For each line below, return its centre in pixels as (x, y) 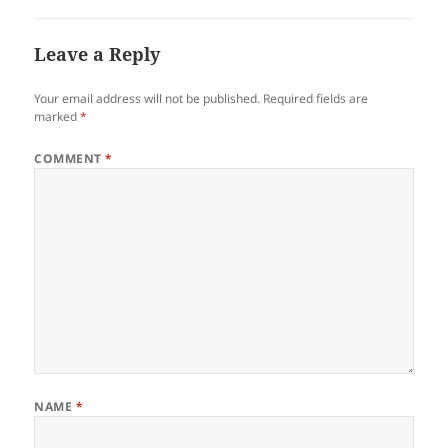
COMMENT (70, 159)
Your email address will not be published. (147, 99)
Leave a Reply (97, 54)
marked (57, 117)
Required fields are (316, 99)
